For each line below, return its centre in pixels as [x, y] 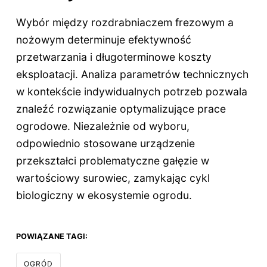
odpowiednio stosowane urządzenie [105, 144]
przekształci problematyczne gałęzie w [112, 161]
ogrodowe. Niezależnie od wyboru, [103, 126]
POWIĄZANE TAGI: [52, 237]
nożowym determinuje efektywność [103, 40]
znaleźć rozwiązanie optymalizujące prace [121, 109]
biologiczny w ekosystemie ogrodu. [104, 195]
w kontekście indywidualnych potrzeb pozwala [131, 92]
